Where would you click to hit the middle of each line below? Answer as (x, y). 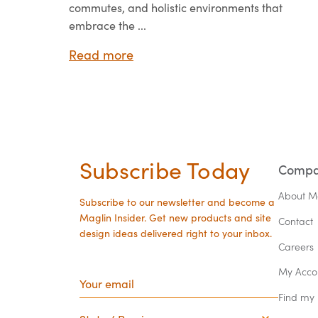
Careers (296, 246)
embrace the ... (108, 25)
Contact (296, 221)
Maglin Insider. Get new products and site (175, 217)
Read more (101, 54)
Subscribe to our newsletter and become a (177, 202)
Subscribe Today (165, 169)
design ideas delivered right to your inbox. (176, 233)
